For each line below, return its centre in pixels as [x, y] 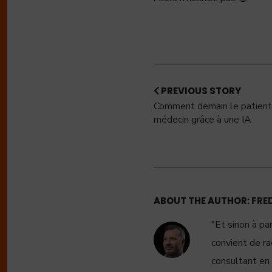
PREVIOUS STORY [200, 91]
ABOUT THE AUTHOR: [202, 201]
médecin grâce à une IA [202, 120]
